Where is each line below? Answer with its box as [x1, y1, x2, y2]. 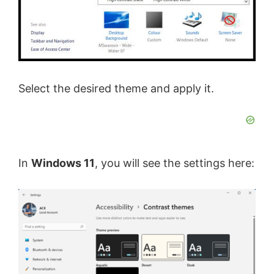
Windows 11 [31, 156, 95, 169]
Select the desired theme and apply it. [18, 81, 214, 95]
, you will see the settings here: [95, 156, 254, 169]
